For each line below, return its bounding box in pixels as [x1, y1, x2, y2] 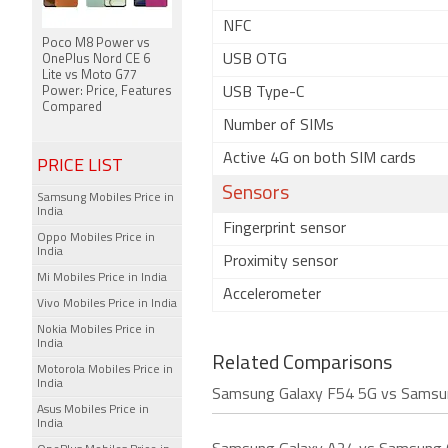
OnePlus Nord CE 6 [42, 53, 150, 66]
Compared [42, 101, 102, 114]
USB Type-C [223, 85, 304, 101]
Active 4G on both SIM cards [223, 151, 416, 167]
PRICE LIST [37, 157, 123, 176]
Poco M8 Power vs [42, 37, 150, 50]
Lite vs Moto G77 [42, 69, 137, 82]
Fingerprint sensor [223, 221, 346, 237]
